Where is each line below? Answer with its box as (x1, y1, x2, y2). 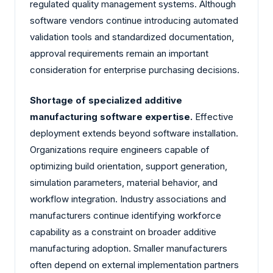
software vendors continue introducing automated (30, 15, 238, 27)
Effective (193, 110, 233, 122)
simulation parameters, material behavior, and (30, 176, 218, 188)
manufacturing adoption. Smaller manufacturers (30, 242, 227, 254)
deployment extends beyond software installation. (30, 127, 238, 139)
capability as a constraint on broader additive (30, 225, 216, 238)
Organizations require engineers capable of (30, 143, 210, 155)
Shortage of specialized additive (30, 94, 182, 106)
